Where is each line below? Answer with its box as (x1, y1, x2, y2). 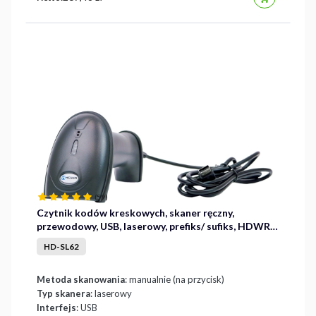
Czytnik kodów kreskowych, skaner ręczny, (37, 207, 234, 219)
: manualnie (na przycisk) (125, 274, 224, 286)
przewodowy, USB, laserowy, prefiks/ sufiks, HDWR (37, 220, 270, 233)
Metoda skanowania (37, 274, 125, 286)
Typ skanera (37, 288, 90, 300)
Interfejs (37, 302, 76, 314)
